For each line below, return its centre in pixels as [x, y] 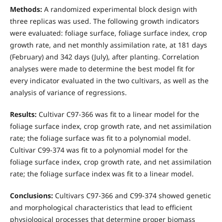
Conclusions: [31, 195]
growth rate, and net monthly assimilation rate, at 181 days [108, 45]
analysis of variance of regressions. [68, 92]
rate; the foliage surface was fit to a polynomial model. [100, 138]
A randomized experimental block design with [119, 9]
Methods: [26, 9]
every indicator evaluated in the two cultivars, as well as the [109, 80]
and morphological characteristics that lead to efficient [101, 207]
